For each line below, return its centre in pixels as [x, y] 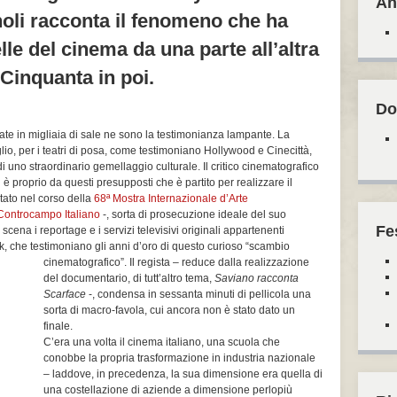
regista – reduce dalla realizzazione [223, 262]
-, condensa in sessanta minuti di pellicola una [198, 294]
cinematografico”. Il [90, 262]
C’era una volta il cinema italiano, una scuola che [162, 342]
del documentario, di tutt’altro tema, [129, 278]
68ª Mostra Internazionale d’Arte [171, 198]
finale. [58, 326]
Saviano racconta [257, 278]
